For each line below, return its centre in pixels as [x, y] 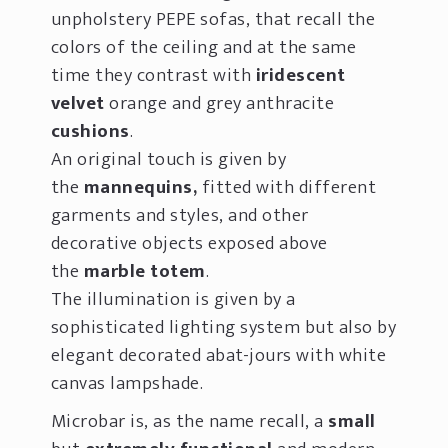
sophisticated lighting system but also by [223, 327]
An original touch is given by [168, 159]
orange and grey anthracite [222, 103]
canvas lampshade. [127, 383]
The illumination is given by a [173, 299]
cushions [90, 131]
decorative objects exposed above [189, 243]
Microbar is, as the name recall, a [189, 421]
